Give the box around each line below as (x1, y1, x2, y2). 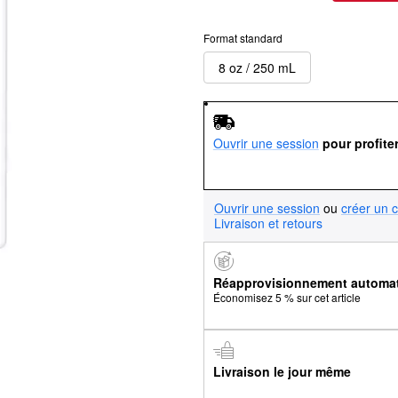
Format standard (203, 30, 283, 45)
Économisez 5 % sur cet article (212, 290, 361, 306)
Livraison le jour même (212, 362, 351, 380)
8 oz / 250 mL (219, 58, 296, 76)
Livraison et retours (214, 213, 322, 232)
